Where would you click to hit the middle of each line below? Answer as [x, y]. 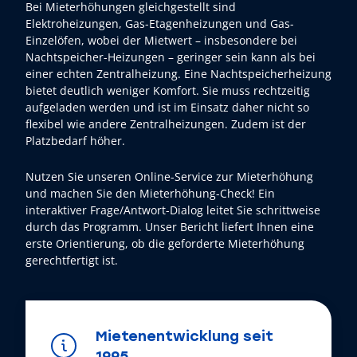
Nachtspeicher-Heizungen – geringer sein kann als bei [171, 57]
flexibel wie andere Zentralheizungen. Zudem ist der [166, 124]
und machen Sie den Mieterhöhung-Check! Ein [150, 194]
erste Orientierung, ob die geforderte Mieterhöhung [165, 244]
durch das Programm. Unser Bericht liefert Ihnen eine [170, 227]
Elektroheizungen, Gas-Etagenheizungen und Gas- [160, 24]
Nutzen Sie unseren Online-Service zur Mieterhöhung [169, 177]
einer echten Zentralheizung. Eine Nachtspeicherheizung [178, 74]
